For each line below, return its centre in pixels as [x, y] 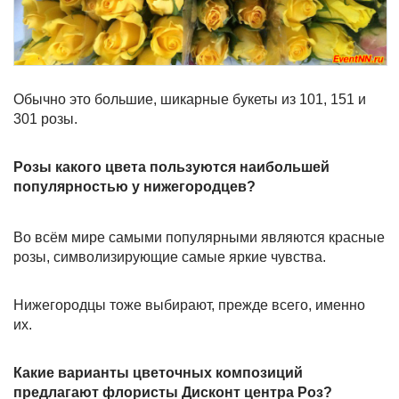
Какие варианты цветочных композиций [158, 373]
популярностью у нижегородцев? [134, 187]
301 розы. [45, 119]
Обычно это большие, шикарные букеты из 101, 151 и [190, 100]
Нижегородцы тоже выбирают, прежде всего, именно [189, 305]
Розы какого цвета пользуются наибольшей [171, 167]
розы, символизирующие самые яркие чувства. [170, 257]
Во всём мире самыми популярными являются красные [199, 238]
